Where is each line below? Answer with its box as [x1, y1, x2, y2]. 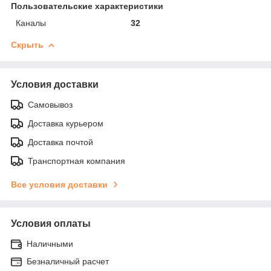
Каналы [16, 18, 46, 28]
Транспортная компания [28, 155, 125, 166]
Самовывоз [28, 99, 73, 109]
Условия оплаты [11, 218, 91, 229]
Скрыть [11, 39, 44, 50]
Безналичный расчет [27, 256, 109, 266]
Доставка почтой [28, 137, 93, 147]
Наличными [27, 238, 73, 249]
